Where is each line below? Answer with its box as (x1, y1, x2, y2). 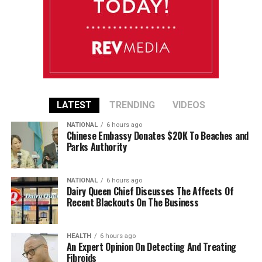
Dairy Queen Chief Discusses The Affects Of (66, 184, 234, 198)
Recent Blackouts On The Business (66, 195, 199, 209)
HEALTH (66, 232, 91, 240)
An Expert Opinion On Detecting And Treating (66, 240, 236, 254)
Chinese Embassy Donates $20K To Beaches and (66, 129, 249, 143)
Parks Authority (66, 140, 127, 154)
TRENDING (109, 99, 155, 111)
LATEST (56, 99, 92, 111)
